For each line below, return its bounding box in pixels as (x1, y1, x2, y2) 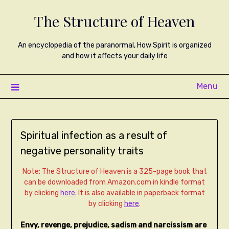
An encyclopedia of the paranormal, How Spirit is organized (17, 41, 212, 50)
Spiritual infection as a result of (20, 129, 167, 142)
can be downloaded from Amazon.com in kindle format (24, 178, 205, 187)
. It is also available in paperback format (75, 189, 205, 198)
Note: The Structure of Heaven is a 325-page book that (22, 167, 207, 176)
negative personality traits (20, 145, 144, 157)
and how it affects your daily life (61, 52, 168, 60)
